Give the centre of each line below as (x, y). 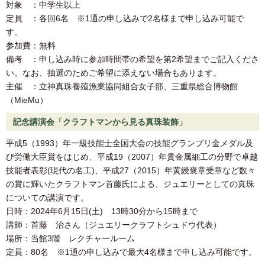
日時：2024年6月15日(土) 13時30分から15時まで (102, 211)
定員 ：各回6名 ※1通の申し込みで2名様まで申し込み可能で (125, 19)
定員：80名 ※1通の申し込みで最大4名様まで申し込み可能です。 (131, 252)
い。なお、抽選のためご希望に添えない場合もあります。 (114, 73)
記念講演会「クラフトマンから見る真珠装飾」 (100, 122)
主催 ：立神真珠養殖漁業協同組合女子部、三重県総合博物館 (122, 87)
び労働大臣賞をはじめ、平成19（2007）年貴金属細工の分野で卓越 (132, 157)
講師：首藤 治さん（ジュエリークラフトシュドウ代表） (114, 225)
